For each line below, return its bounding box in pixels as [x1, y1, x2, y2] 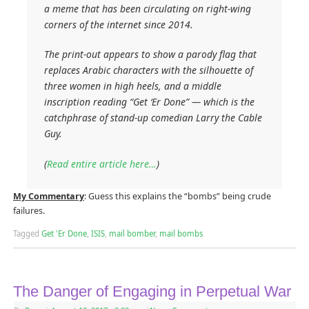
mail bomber [108, 228, 155, 239]
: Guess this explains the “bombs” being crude [83, 190, 271, 203]
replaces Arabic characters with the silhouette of [44, 63, 254, 77]
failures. [12, 205, 45, 217]
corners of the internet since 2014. [44, 17, 194, 31]
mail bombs [159, 228, 203, 239]
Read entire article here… [47, 157, 157, 171]
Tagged [12, 228, 41, 239]
